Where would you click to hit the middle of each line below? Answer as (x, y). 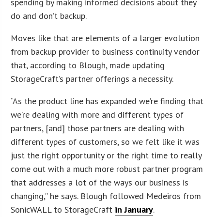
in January (134, 209)
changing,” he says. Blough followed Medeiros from (106, 196)
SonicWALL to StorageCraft (63, 209)
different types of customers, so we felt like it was (105, 141)
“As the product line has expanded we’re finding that (107, 101)
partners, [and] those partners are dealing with (98, 128)
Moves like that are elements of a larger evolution (105, 38)
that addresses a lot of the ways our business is (100, 182)
